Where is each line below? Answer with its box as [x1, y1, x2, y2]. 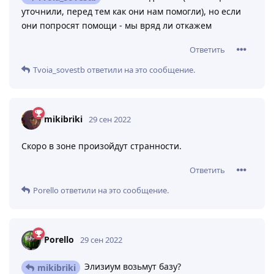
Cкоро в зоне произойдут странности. [21, 140, 182, 152]
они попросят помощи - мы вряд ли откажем [21, 20, 212, 32]
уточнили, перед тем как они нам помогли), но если [21, 6, 241, 18]
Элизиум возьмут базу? [82, 261, 181, 273]
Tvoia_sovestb [33, 64, 85, 76]
